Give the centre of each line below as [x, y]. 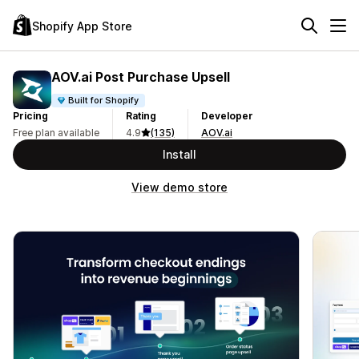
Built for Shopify [104, 100]
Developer [227, 116]
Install [179, 154]
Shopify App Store [82, 26]
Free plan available [56, 133]
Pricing [30, 116]
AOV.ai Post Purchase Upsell [141, 77]
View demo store [179, 187]
